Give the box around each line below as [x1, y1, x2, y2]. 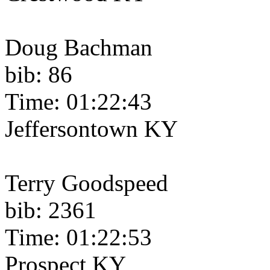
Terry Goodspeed [5, 170, 168, 196]
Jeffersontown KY [5, 116, 178, 142]
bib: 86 [5, 61, 72, 88]
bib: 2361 [5, 197, 96, 224]
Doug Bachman [5, 34, 152, 61]
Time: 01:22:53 [5, 224, 152, 251]
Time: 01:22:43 [5, 89, 152, 115]
